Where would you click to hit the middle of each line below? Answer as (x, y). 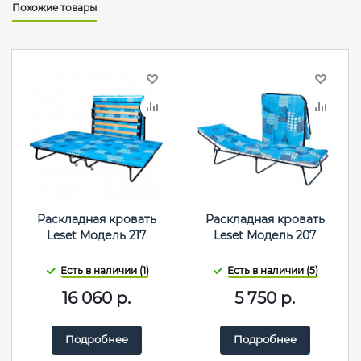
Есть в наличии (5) (273, 270)
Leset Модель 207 (265, 235)
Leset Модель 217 (96, 235)
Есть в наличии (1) (104, 270)
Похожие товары (54, 8)
